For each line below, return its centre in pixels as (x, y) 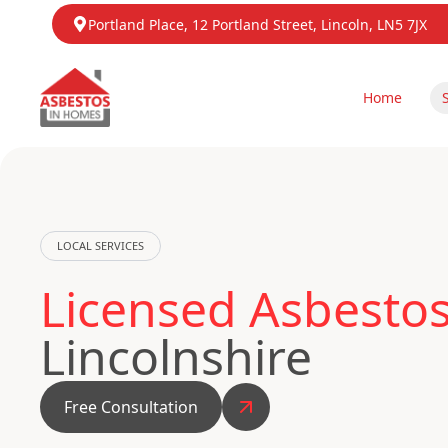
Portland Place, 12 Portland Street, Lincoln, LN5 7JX (257, 24)
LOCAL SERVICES (100, 245)
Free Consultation (131, 407)
